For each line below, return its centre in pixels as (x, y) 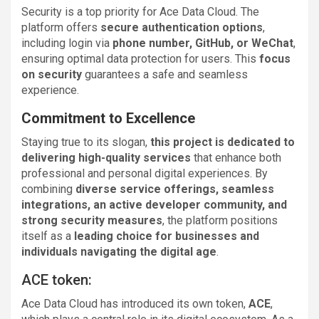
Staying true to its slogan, (86, 142)
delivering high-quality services (106, 157)
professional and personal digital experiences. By (145, 173)
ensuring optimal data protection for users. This (140, 58)
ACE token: (57, 279)
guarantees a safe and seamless (165, 74)
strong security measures (92, 220)
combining (48, 189)
